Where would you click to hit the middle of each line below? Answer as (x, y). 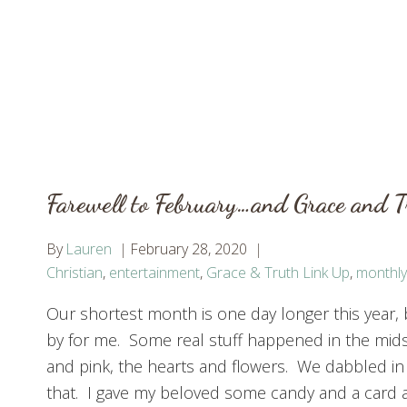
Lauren (89, 249)
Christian (74, 273)
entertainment (154, 273)
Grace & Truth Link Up (278, 273)
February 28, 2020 (189, 249)
